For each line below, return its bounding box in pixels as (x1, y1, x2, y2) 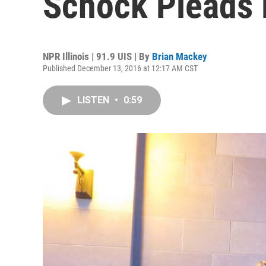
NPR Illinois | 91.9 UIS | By (43, 50, 152, 62)
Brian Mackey (152, 50, 207, 62)
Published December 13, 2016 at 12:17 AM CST (43, 64, 198, 73)
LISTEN (77, 94, 112, 106)
